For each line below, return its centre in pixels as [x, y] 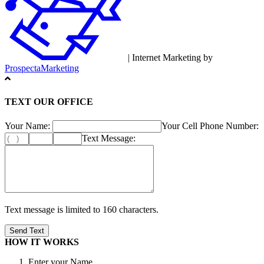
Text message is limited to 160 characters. [82, 209]
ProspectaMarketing [42, 68]
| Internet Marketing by [169, 58]
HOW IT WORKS [42, 242]
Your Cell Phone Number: [210, 126]
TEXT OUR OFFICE [49, 102]
